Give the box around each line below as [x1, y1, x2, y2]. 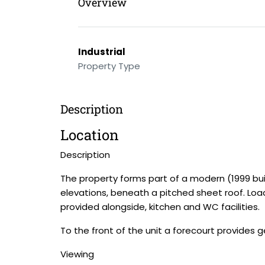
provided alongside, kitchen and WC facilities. [60, 201, 260, 213]
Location [60, 125, 119, 144]
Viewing [60, 248, 94, 260]
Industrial [78, 46, 125, 58]
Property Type [78, 60, 140, 72]
